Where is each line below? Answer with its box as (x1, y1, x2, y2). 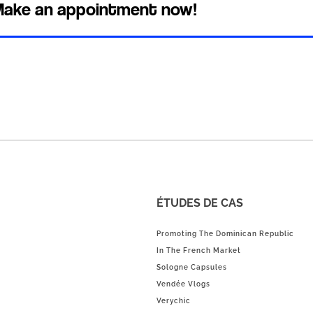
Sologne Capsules (156, 263, 227, 271)
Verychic (156, 296, 191, 305)
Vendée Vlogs (156, 279, 210, 288)
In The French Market (156, 246, 241, 254)
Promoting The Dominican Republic (156, 229, 294, 238)
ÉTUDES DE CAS (156, 196, 243, 210)
